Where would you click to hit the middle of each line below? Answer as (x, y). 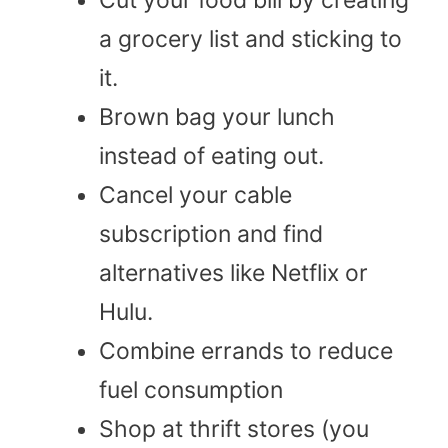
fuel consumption (191, 389)
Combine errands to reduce (246, 350)
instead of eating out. (211, 155)
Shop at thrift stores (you (234, 428)
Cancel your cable (195, 194)
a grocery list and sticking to (250, 38)
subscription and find (211, 233)
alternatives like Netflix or (233, 272)
